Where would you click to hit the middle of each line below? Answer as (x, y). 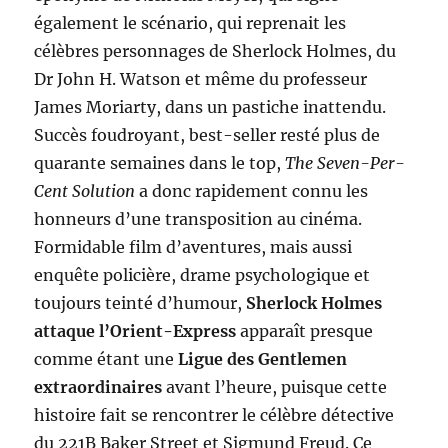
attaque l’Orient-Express (135, 330)
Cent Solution (85, 190)
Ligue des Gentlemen (263, 358)
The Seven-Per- (345, 162)
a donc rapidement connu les (252, 190)
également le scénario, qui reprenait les (190, 22)
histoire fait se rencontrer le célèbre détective (214, 414)
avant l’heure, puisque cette (277, 386)
